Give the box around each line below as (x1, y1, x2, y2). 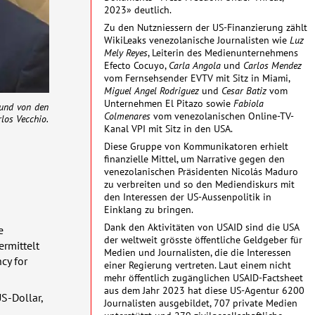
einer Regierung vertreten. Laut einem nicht (104, 258, 291, 272)
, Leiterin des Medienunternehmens (148, 45, 298, 59)
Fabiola (233, 96, 264, 110)
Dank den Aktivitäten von (104, 220, 217, 234)
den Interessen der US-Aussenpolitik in (104, 189, 271, 203)
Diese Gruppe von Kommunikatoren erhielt (104, 139, 288, 153)
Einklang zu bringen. (104, 202, 193, 216)
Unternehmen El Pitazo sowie (104, 96, 233, 110)
